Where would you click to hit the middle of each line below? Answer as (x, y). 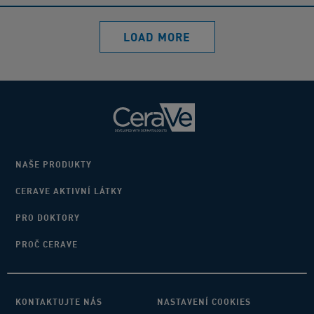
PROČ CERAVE (47, 245)
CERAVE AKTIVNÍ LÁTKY (69, 191)
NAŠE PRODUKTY (54, 165)
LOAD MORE (157, 37)
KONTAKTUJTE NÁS (59, 302)
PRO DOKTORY (48, 218)
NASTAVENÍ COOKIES (204, 302)
